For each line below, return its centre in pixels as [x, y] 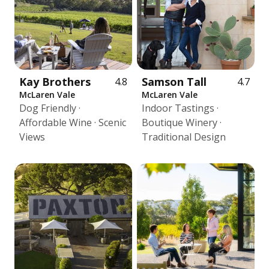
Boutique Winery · [182, 122]
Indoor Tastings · [180, 108]
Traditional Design [184, 137]
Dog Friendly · [50, 108]
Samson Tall [174, 82]
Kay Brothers [55, 82]
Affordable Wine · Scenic [73, 122]
